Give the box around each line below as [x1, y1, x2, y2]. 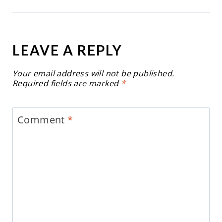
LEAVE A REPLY [12, 42, 122, 59]
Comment [17, 113, 68, 127]
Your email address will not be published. [12, 68, 174, 79]
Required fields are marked [12, 78, 121, 89]
